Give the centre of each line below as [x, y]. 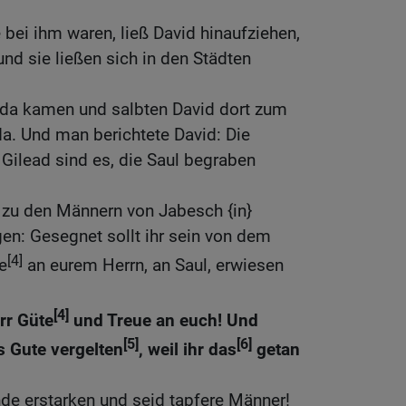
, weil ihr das [188, 350]
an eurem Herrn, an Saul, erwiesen [153, 266]
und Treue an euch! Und [164, 320]
